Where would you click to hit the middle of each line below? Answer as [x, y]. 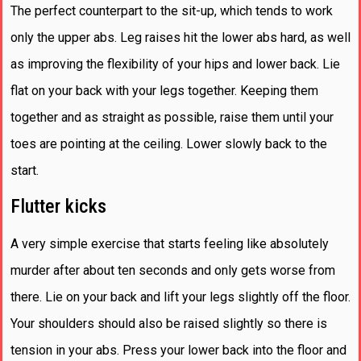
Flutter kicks [58, 206]
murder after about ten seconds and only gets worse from [173, 270]
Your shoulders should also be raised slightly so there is [169, 323]
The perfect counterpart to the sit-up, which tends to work [172, 10]
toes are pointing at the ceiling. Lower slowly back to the [169, 143]
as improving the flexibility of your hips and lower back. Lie [175, 64]
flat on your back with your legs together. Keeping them [164, 90]
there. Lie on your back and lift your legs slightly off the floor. [180, 297]
